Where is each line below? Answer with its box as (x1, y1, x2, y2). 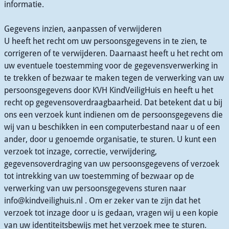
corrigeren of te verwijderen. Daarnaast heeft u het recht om (4, 49, 223, 58)
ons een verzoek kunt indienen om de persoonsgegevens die (4, 110, 223, 120)
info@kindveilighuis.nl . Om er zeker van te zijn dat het (4, 196, 200, 205)
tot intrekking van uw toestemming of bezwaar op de (4, 171, 194, 181)
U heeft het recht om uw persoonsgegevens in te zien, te (4, 36, 207, 46)
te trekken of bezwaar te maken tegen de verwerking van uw (4, 73, 224, 83)
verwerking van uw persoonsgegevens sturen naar (4, 184, 186, 193)
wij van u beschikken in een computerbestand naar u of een (4, 122, 220, 132)
